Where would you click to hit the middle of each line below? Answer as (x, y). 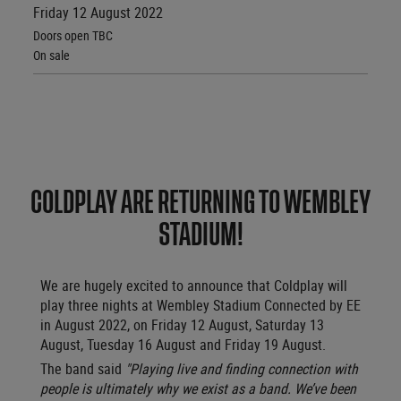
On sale (52, 55)
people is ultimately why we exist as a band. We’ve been (198, 389)
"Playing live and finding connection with (240, 369)
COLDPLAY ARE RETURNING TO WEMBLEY (200, 203)
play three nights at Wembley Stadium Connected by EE (200, 306)
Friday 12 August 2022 (98, 12)
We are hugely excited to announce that (157, 286)
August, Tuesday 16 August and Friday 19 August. (185, 345)
